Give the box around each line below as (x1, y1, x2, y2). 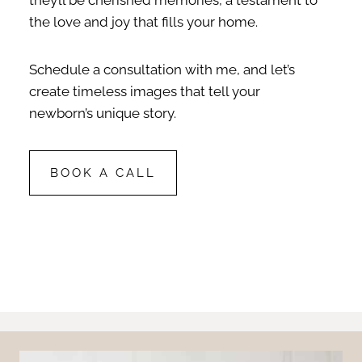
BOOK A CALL (50, 165, 156, 180)
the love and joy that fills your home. (29, 13, 258, 30)
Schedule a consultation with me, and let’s (29, 61, 295, 78)
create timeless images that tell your (29, 82, 260, 99)
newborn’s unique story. (29, 104, 176, 121)
